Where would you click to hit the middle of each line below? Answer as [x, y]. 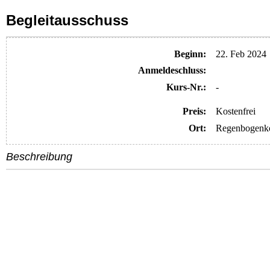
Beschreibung [39, 157]
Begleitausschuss [67, 20]
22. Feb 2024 [241, 54]
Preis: [194, 111]
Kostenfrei [235, 111]
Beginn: [190, 54]
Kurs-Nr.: [186, 87]
